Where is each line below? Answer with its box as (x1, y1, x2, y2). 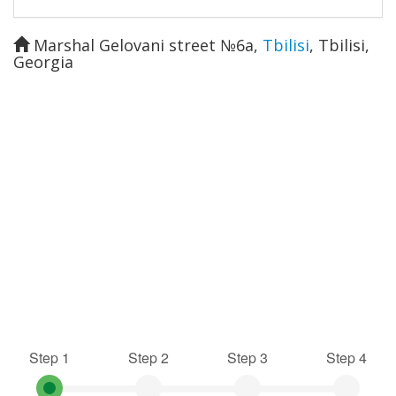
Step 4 (326, 346, 367, 368)
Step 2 (128, 346, 169, 368)
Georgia (13, 50, 73, 72)
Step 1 (29, 346, 70, 368)
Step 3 (227, 346, 268, 368)
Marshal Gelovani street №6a (34, 34, 254, 56)
